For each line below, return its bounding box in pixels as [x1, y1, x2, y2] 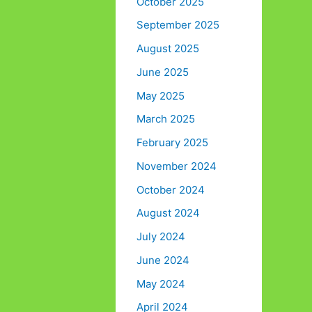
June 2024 [136, 253, 189, 267]
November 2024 [136, 159, 217, 173]
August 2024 [136, 206, 200, 220]
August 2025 [136, 42, 199, 56]
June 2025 [136, 65, 189, 79]
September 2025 [136, 18, 219, 32]
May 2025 [136, 88, 185, 102]
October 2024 [136, 182, 205, 196]
